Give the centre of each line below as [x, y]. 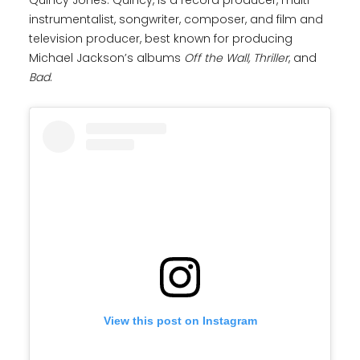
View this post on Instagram [180, 321]
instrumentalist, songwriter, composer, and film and [176, 20]
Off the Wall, [217, 58]
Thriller [271, 58]
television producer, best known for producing [161, 39]
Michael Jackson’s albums [106, 58]
